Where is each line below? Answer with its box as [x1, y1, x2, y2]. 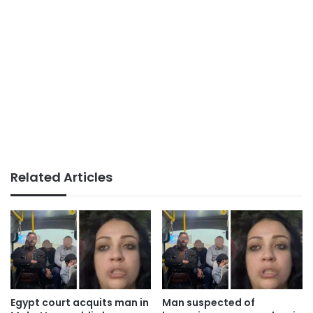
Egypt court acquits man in [10, 296, 149, 310]
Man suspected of [162, 296, 255, 310]
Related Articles [10, 168, 112, 186]
